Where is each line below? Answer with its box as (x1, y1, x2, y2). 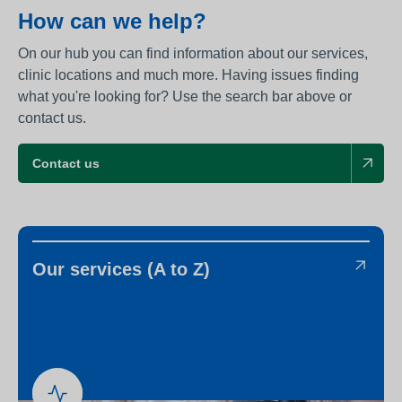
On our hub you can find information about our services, (18, 46, 368, 62)
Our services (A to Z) (32, 259, 210, 280)
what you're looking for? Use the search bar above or (18, 89, 352, 105)
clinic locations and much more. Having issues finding (18, 67, 359, 83)
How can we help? (18, 9, 206, 34)
